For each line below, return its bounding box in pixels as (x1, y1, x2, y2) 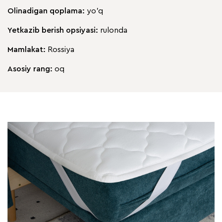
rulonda (100, 26, 127, 35)
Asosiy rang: (7, 65, 55, 73)
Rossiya (48, 46, 74, 54)
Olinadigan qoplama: (7, 7, 87, 15)
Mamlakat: (7, 46, 48, 54)
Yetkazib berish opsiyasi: (7, 26, 100, 35)
